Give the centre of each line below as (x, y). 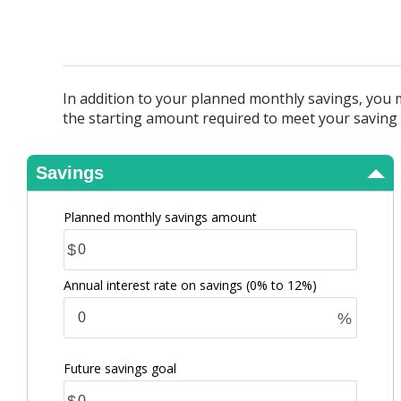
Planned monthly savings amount (160, 217)
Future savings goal (120, 368)
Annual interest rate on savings (155, 285)
